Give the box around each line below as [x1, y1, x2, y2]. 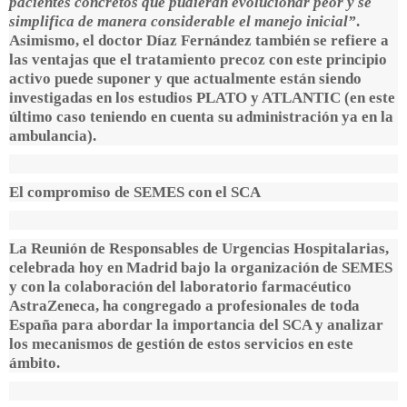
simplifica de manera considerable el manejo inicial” [9, 12, 356, 30]
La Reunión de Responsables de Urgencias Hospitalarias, [9, 239, 389, 257]
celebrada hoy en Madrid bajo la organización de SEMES [9, 258, 392, 276]
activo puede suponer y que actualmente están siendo [9, 69, 362, 87]
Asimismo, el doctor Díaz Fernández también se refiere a [9, 31, 389, 49]
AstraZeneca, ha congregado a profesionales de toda [9, 296, 360, 314]
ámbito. [9, 353, 60, 372]
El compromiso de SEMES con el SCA [9, 183, 261, 201]
